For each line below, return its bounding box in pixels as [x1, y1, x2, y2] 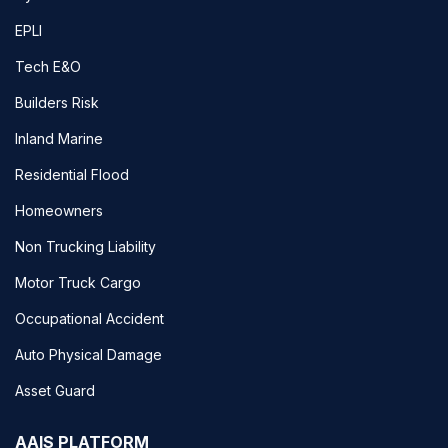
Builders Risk [15, 93, 99, 111]
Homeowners [15, 201, 103, 219]
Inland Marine [15, 129, 103, 147]
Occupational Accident [15, 309, 164, 327]
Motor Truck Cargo [15, 273, 141, 291]
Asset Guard [15, 381, 95, 399]
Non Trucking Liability [15, 237, 156, 255]
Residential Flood [15, 165, 129, 183]
